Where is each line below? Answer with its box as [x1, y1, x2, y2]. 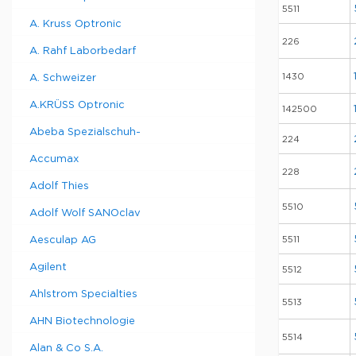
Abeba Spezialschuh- [29, 128, 141, 137]
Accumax [29, 155, 79, 164]
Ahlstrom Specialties [29, 290, 137, 299]
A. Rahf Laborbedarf [29, 47, 136, 56]
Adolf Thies [29, 182, 89, 191]
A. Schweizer [29, 74, 96, 83]
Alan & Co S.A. [29, 344, 103, 353]
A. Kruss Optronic [29, 20, 122, 29]
